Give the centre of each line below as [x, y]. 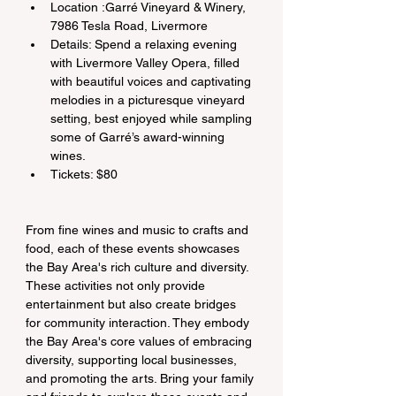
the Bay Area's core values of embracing [141, 341]
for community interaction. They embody [139, 323]
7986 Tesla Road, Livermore [129, 26]
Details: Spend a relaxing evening [145, 44]
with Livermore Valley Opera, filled [147, 63]
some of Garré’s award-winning [139, 137]
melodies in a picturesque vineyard [149, 100]
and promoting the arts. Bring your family [141, 378]
